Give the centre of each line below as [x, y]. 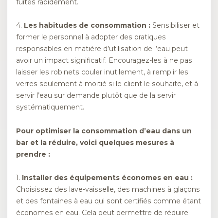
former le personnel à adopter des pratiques [91, 37]
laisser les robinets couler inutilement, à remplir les [102, 72]
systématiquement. [50, 107]
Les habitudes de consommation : [87, 26]
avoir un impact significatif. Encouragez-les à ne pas [104, 61]
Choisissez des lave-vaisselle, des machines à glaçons [108, 190]
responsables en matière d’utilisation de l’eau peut [102, 49]
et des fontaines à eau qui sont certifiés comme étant [109, 201]
